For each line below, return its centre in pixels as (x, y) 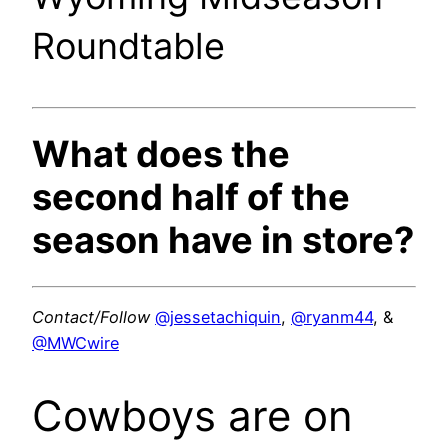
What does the (161, 153)
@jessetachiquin (218, 317)
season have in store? (223, 239)
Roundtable (128, 45)
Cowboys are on (192, 416)
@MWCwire (75, 343)
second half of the (191, 196)
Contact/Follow (91, 317)
